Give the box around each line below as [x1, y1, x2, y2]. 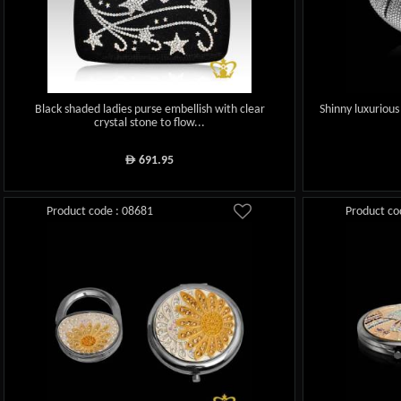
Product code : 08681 [47, 205, 154, 219]
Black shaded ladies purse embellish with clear [34, 103, 265, 117]
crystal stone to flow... [94, 116, 206, 131]
